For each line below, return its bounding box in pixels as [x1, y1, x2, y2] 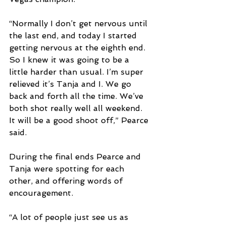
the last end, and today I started [9, 31, 139, 41]
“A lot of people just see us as [9, 212, 131, 222]
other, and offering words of [9, 176, 125, 186]
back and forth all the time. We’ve [9, 91, 146, 101]
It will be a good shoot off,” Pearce [9, 116, 151, 126]
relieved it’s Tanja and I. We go [9, 79, 134, 89]
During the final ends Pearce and [9, 152, 143, 162]
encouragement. [9, 188, 76, 198]
